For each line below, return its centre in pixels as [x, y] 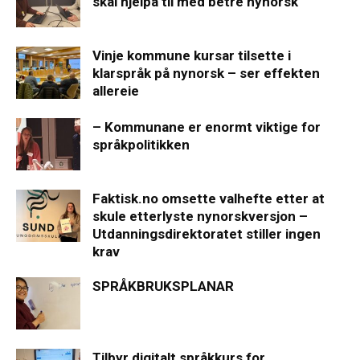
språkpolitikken [141, 144]
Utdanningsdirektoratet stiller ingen [207, 233]
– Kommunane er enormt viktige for [207, 127]
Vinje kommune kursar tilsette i [192, 55]
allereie [116, 90]
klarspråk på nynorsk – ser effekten [206, 73]
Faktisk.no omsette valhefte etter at [209, 198]
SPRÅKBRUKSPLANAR [163, 286]
